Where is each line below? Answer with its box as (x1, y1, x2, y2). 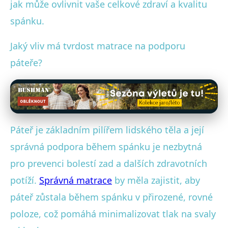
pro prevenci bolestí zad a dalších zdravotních (10, 157, 207, 169)
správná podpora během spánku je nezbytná (10, 140, 202, 153)
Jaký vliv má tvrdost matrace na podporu (10, 40, 185, 52)
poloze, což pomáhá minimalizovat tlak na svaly (10, 207, 216, 220)
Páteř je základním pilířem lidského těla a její (10, 123, 204, 136)
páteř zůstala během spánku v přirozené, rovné (10, 190, 213, 203)
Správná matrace (39, 174, 112, 186)
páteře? (10, 56, 42, 69)
